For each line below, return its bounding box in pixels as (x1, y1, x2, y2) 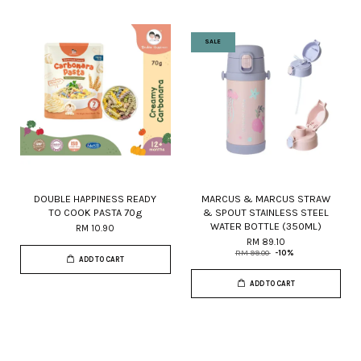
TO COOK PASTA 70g (48, 206, 143, 218)
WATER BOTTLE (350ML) (210, 220, 322, 232)
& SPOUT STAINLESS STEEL (202, 206, 329, 218)
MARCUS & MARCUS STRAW (201, 193, 330, 205)
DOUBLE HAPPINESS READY (34, 193, 157, 205)
